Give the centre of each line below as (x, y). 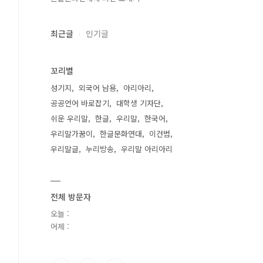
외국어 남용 (97, 88)
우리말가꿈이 (72, 134)
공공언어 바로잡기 (80, 103)
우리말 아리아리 (147, 149)
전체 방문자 (71, 197)
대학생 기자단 (139, 103)
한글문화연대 (121, 134)
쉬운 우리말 (69, 118)
